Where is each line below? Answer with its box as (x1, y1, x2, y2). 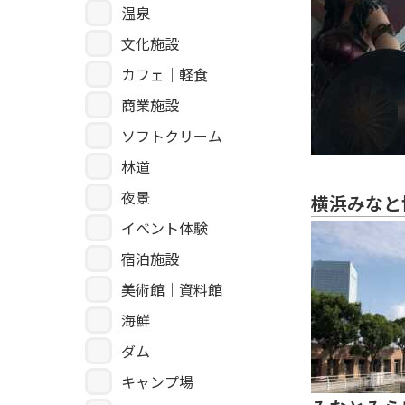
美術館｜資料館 (121, 278, 222, 301)
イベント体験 (121, 217, 208, 240)
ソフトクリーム (121, 125, 222, 147)
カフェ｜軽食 (121, 63, 208, 86)
